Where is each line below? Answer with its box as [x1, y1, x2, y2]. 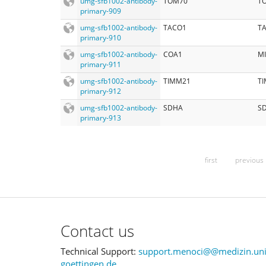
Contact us [61, 220, 134, 242]
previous [235, 154, 264, 165]
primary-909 [80, 5, 121, 16]
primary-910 [80, 32, 121, 43]
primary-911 [80, 59, 121, 69]
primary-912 [80, 85, 121, 96]
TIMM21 [163, 75, 191, 86]
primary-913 [80, 112, 121, 123]
